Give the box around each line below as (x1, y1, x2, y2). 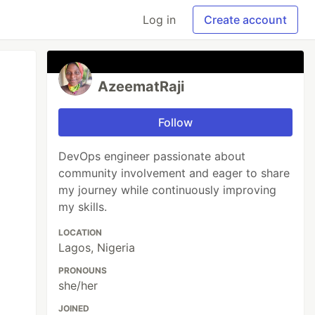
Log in (143, 13, 176, 27)
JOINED (58, 303, 90, 314)
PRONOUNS (58, 265, 108, 276)
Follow (158, 115, 193, 129)
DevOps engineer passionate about (58, 149, 246, 163)
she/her (58, 278, 98, 292)
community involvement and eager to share (58, 166, 290, 180)
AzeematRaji (98, 78, 185, 95)
